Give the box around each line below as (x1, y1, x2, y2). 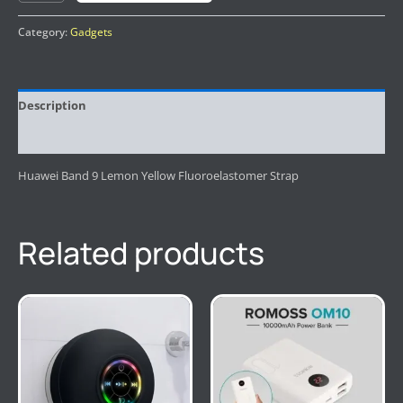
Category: (18, 24, 70, 40)
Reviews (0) (18, 129, 82, 146)
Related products (18, 232, 264, 274)
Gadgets (70, 24, 112, 40)
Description (18, 96, 86, 113)
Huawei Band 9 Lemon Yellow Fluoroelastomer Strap (18, 167, 299, 184)
